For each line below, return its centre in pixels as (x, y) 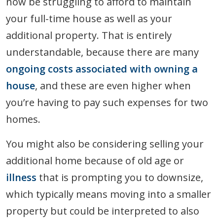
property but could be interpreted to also (103, 211)
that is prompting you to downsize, (120, 177)
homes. (23, 119)
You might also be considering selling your (105, 144)
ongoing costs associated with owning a (102, 69)
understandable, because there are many (102, 52)
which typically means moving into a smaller (109, 194)
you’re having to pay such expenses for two (107, 102)
